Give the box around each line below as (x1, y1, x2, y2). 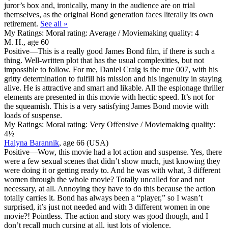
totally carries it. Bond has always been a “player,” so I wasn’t (4, 193, 203, 202)
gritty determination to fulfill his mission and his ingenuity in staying (4, 74, 222, 83)
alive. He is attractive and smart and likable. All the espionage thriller (4, 83, 224, 92)
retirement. (4, 19, 40, 28)
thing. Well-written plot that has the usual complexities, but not (4, 55, 204, 65)
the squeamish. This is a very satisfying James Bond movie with (4, 101, 209, 110)
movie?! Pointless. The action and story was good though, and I (4, 211, 208, 220)
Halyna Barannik (4, 138, 59, 147)
